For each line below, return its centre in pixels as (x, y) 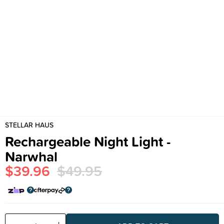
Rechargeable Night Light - (88, 142)
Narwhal (31, 157)
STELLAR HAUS (29, 125)
